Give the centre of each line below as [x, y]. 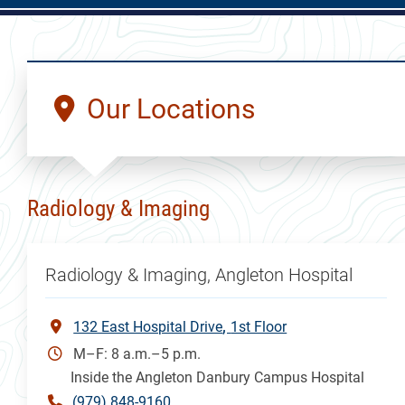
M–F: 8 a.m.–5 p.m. [137, 353]
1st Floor [259, 326]
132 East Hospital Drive [148, 326]
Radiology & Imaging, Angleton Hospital [199, 274]
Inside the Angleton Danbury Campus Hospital [218, 377]
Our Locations [165, 108]
